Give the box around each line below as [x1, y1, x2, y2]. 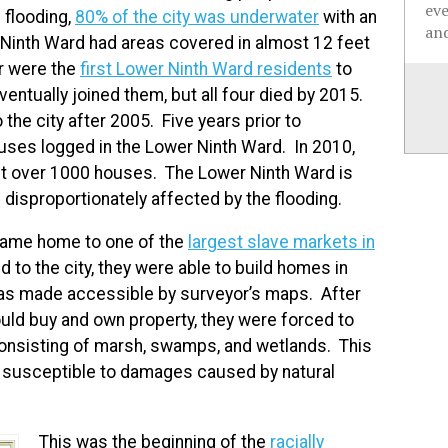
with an [319, 6, 377, 27]
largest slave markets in [188, 232, 375, 253]
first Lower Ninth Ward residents [80, 58, 332, 79]
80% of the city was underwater [75, 6, 319, 27]
